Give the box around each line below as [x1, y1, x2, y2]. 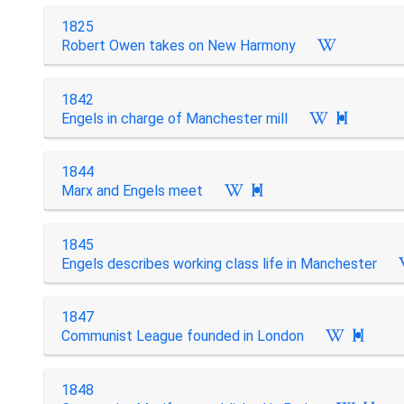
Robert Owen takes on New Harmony [60, 37, 296, 54]
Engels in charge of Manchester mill [60, 109, 288, 127]
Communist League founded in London [60, 327, 304, 344]
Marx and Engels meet [60, 182, 203, 199]
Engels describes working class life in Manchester [60, 254, 377, 272]
